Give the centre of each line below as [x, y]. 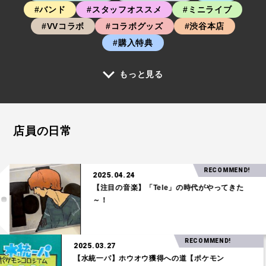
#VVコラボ [63, 26]
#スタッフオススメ [124, 10]
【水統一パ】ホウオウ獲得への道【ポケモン [161, 259]
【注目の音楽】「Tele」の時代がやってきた [156, 188]
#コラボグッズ [134, 26]
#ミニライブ [208, 10]
